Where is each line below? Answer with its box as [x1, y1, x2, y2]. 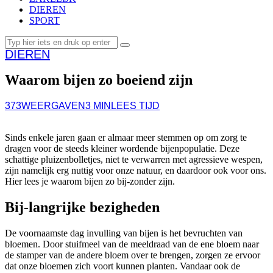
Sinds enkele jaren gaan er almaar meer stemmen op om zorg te [5, 132, 247, 143]
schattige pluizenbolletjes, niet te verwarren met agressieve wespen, [5, 154, 263, 165]
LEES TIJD [111, 100, 160, 111]
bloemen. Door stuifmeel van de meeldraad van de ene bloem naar [5, 238, 259, 249]
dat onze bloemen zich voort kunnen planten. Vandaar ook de [5, 260, 240, 271]
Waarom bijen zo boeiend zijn [5, 71, 193, 88]
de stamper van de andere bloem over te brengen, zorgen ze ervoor [5, 249, 260, 260]
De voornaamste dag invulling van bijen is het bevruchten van [5, 227, 243, 238]
